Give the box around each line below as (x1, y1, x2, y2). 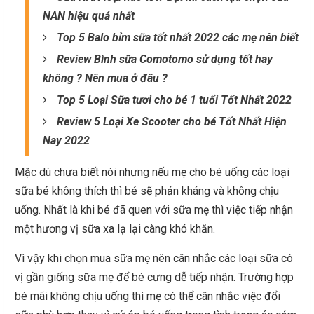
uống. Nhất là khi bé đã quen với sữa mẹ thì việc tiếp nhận (15, 203, 293, 217)
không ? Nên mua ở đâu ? (43, 71, 168, 85)
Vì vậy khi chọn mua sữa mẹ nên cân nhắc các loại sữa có (15, 252, 293, 265)
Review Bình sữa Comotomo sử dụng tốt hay (57, 53, 273, 66)
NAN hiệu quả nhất (43, 9, 135, 22)
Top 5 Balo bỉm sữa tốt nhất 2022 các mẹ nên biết (57, 31, 299, 44)
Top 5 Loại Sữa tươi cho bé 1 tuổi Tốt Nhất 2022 (57, 93, 292, 107)
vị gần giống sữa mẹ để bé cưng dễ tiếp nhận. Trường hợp (15, 271, 294, 284)
